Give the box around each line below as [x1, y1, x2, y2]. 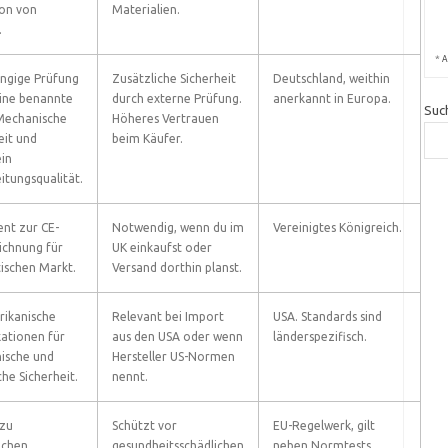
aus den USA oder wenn [111, 330, 243, 343]
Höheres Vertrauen [111, 112, 219, 125]
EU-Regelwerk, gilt [272, 419, 375, 432]
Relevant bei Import [111, 310, 224, 323]
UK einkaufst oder [111, 241, 212, 254]
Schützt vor [111, 419, 177, 432]
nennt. [111, 370, 148, 383]
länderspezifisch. [272, 330, 367, 343]
